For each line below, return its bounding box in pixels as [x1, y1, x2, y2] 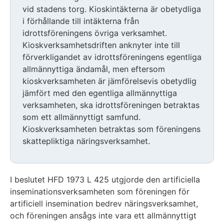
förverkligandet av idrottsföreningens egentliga [22, 51, 201, 62]
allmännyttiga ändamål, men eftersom [22, 63, 165, 74]
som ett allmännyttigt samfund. [22, 111, 140, 122]
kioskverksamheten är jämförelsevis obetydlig [22, 75, 196, 86]
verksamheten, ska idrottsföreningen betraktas [22, 99, 199, 110]
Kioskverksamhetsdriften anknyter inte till [22, 39, 180, 50]
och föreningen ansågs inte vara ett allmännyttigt [10, 210, 196, 220]
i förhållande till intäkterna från [22, 15, 139, 26]
